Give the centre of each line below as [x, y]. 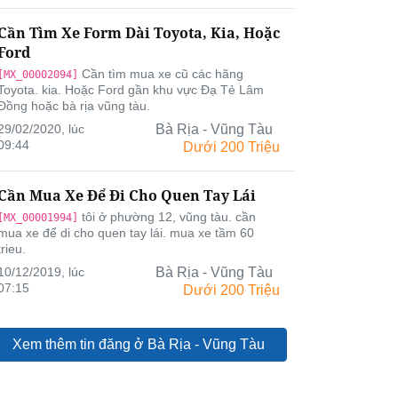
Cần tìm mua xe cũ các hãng [161, 74]
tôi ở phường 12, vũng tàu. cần [167, 217]
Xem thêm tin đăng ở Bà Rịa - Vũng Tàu [139, 344]
